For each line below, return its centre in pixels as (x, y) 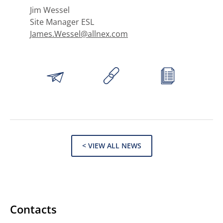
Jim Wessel (50, 10)
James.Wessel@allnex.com (79, 34)
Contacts (33, 209)
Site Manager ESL (62, 22)
